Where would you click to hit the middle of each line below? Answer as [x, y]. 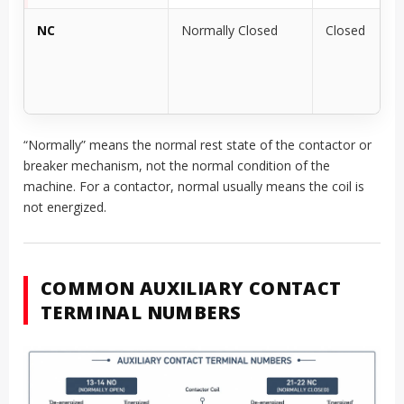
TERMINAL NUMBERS [141, 313]
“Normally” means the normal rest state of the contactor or [197, 145]
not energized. [65, 207]
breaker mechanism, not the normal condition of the [177, 166]
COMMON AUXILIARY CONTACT [191, 289]
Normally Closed [230, 31]
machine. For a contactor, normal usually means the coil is [194, 187]
